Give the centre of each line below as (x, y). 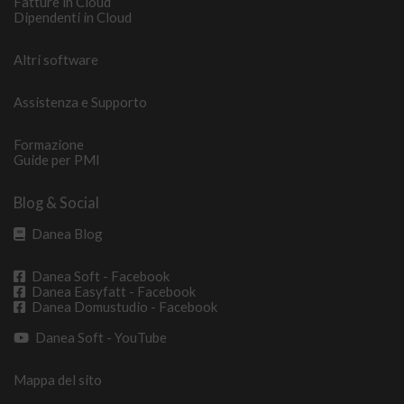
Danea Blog (67, 234)
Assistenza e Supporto (80, 101)
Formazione (49, 144)
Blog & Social (56, 202)
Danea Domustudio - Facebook (124, 306)
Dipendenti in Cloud (73, 18)
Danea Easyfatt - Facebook (114, 291)
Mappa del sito (58, 379)
